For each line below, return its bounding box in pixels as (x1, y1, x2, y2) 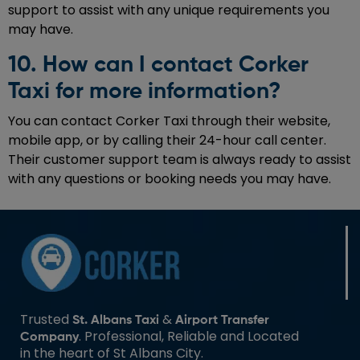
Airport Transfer (175, 313, 269, 327)
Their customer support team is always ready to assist (8, 149, 351, 169)
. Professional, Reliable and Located (79, 326, 299, 346)
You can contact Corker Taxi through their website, (8, 111, 330, 130)
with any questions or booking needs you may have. (8, 169, 331, 188)
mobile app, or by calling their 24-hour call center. (8, 130, 326, 149)
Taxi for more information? (8, 80, 280, 103)
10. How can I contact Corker (8, 53, 309, 76)
